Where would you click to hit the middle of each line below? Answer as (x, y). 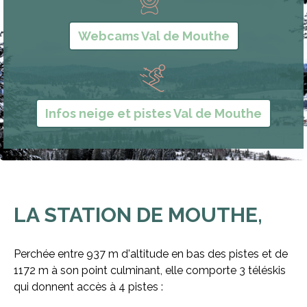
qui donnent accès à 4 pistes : (88, 287)
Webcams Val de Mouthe (153, 36)
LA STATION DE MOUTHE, (138, 215)
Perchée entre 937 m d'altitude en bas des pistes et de (151, 254)
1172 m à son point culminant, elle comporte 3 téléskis (150, 270)
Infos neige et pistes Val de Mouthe (153, 113)
